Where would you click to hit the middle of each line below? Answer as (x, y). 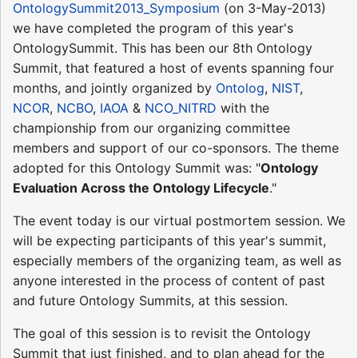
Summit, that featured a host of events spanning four (173, 68)
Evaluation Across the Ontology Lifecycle (141, 187)
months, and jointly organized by (114, 88)
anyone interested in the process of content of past (169, 280)
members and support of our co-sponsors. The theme (176, 147)
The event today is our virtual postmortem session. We (179, 220)
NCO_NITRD (181, 107)
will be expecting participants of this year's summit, (169, 240)
